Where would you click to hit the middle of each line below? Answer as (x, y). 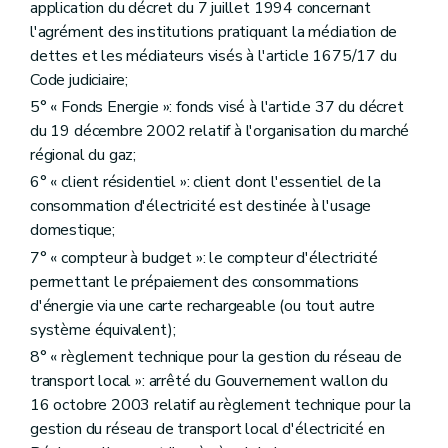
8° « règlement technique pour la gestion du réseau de (216, 356)
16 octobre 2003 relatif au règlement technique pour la (221, 404)
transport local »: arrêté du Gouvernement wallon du (209, 380)
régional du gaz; (83, 155)
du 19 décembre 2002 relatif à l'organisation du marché (220, 131)
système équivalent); (103, 329)
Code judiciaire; (79, 79)
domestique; (73, 230)
